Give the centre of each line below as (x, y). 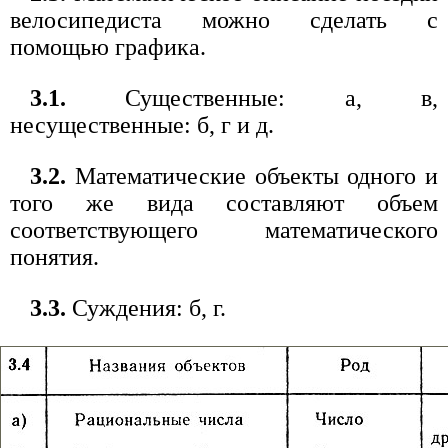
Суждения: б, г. (146, 308)
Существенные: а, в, (252, 98)
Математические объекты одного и (252, 176)
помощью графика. (108, 47)
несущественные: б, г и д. (142, 125)
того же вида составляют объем (224, 203)
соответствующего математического (224, 230)
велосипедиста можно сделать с (224, 20)
